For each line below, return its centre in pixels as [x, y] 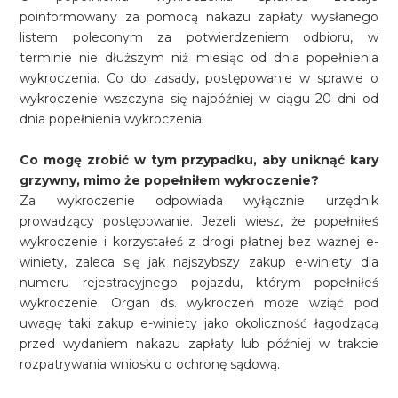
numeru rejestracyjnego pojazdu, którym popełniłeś [199, 283]
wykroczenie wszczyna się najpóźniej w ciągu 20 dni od [199, 99]
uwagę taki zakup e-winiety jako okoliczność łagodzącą [199, 323]
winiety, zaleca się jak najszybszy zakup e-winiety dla [199, 262]
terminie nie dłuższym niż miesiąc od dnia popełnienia [199, 58]
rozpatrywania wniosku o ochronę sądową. [150, 364]
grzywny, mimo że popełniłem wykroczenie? [170, 180]
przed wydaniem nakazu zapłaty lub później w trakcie [199, 344]
